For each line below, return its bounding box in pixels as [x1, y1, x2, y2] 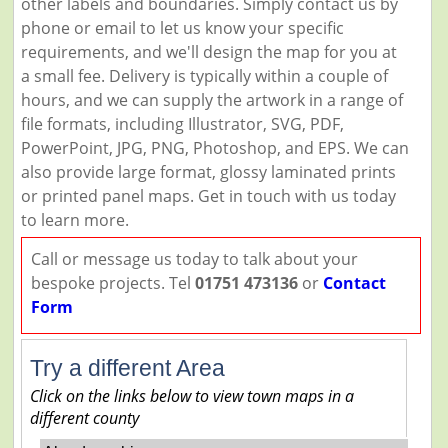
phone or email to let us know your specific [20, 16, 344, 39]
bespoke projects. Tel [30, 271, 195, 294]
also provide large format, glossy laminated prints [20, 160, 396, 183]
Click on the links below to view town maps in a [29, 384, 354, 407]
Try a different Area [29, 354, 225, 381]
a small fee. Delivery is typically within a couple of [20, 64, 388, 87]
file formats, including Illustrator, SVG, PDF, [20, 112, 344, 135]
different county [29, 406, 139, 429]
